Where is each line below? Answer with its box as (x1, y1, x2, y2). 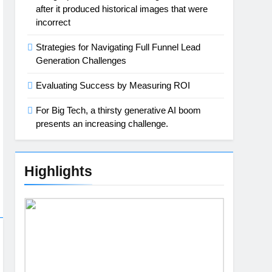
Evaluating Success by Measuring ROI (36, 80, 191, 90)
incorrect (36, 17, 71, 27)
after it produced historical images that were (36, 4, 208, 14)
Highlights (24, 163, 93, 179)
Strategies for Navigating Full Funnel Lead (36, 42, 201, 52)
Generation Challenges (36, 55, 127, 66)
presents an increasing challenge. (36, 118, 169, 129)
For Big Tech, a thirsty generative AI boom (36, 105, 202, 115)
